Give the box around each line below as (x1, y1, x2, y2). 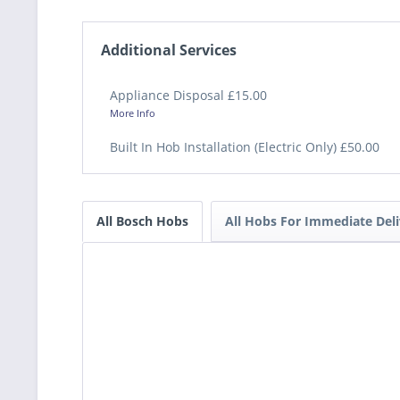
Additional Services (101, 40, 237, 61)
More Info (110, 106, 155, 121)
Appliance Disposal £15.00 (110, 87, 267, 104)
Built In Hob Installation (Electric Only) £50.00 (110, 138, 379, 156)
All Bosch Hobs (96, 212, 188, 230)
